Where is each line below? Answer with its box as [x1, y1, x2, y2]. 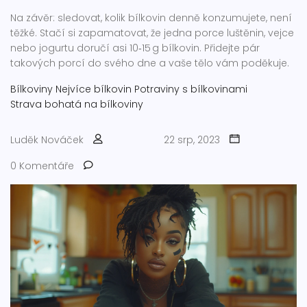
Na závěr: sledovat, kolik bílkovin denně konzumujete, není [10, 11, 292, 25]
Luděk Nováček [10, 133, 84, 147]
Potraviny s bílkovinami [134, 82, 247, 96]
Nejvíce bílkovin [56, 82, 132, 96]
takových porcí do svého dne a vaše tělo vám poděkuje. [10, 56, 289, 70]
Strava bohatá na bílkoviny [10, 97, 143, 111]
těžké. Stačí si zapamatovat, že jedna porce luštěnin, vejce [10, 26, 294, 40]
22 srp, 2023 [164, 133, 220, 147]
